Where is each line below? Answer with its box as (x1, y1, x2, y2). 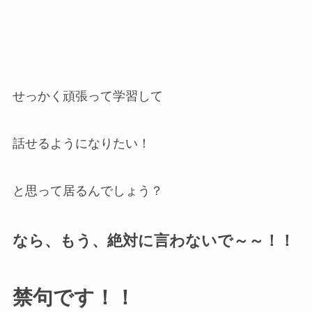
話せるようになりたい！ (12, 136, 150, 151)
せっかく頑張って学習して (12, 89, 163, 104)
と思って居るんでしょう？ (12, 184, 163, 198)
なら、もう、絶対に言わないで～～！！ (12, 231, 295, 249)
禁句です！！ (12, 286, 135, 309)
